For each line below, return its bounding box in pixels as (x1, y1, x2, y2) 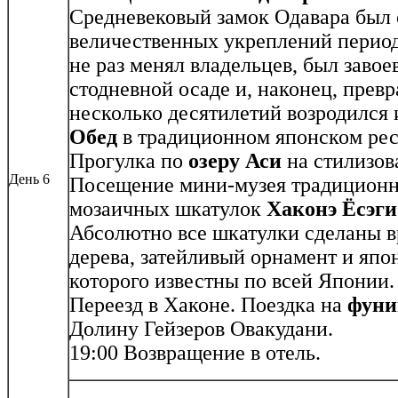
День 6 (9, 171, 50, 187)
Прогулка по (69, 149, 188, 173)
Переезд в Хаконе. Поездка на (69, 293, 347, 317)
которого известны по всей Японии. (69, 269, 394, 293)
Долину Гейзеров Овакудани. (69, 317, 333, 341)
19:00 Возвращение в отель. (69, 341, 321, 365)
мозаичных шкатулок (69, 197, 267, 221)
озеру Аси (188, 149, 282, 173)
